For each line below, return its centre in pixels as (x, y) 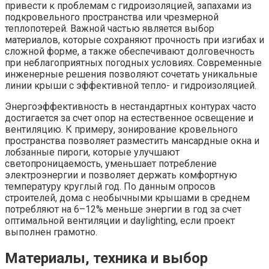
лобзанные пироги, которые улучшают (92, 152)
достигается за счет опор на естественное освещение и (129, 118)
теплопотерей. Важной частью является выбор (110, 28)
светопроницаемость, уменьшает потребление (111, 163)
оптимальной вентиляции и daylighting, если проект (120, 220)
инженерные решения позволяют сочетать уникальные (131, 74)
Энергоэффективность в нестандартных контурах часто (131, 106)
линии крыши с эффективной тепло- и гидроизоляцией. (131, 85)
